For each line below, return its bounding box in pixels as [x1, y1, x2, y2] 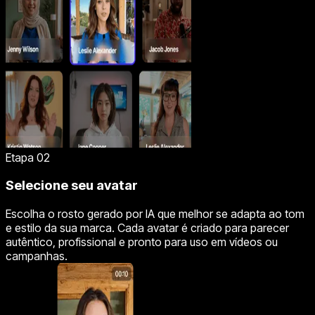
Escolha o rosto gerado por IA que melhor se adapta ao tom [6, 207, 304, 221]
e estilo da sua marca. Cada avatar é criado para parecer [6, 221, 289, 236]
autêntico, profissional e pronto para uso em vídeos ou [6, 235, 278, 250]
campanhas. [6, 249, 67, 264]
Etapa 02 [6, 150, 50, 165]
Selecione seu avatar [6, 177, 138, 194]
